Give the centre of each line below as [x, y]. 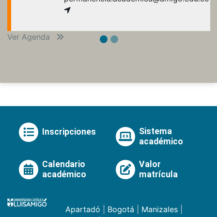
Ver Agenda [30, 37]
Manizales [160, 209]
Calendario [64, 164]
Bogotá [121, 209]
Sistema [155, 131]
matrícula [158, 174]
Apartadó [83, 209]
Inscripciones [69, 132]
